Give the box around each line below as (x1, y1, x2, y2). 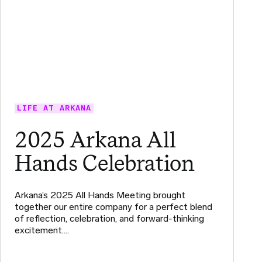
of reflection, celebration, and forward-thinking (15, 212, 204, 224)
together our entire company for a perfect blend (15, 201, 212, 212)
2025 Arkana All (15, 126, 176, 153)
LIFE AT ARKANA (17, 103, 91, 113)
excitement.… (15, 224, 69, 236)
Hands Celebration (15, 149, 195, 176)
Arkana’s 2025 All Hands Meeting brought (15, 189, 185, 201)
